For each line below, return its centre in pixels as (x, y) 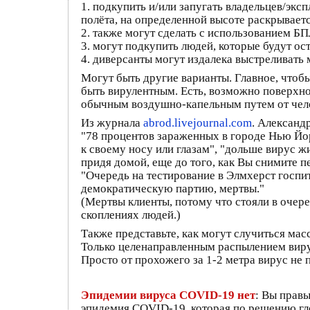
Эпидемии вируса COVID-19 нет (168, 295)
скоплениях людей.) (131, 215)
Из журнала (112, 122)
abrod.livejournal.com (198, 122)
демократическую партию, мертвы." (173, 188)
